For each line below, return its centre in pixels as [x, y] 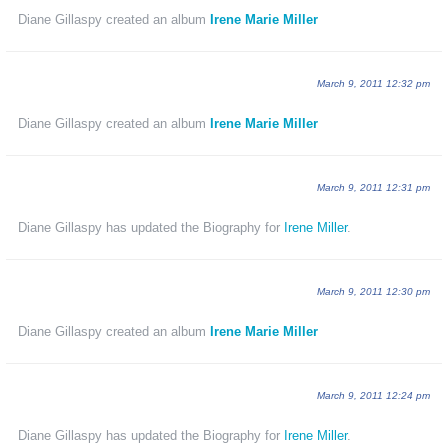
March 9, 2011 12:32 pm [373, 83]
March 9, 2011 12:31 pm [373, 187]
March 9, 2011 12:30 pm [373, 291]
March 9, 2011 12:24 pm [373, 395]
